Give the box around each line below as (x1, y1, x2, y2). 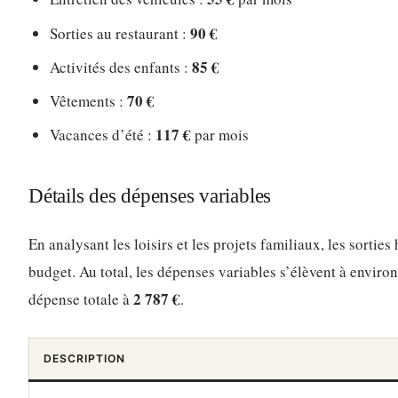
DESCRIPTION (44, 351, 125, 365)
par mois (191, 124, 249, 146)
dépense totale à (28, 288, 133, 309)
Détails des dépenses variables (28, 184, 272, 208)
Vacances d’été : (50, 124, 155, 146)
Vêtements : (50, 91, 127, 112)
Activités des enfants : (50, 56, 192, 77)
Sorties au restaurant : (50, 22, 190, 44)
